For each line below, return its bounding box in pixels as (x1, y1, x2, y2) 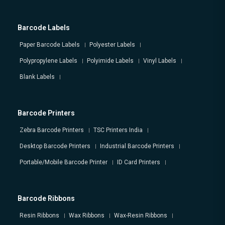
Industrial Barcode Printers (100, 143, 174, 150)
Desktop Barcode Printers (20, 143, 90, 150)
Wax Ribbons (69, 212, 104, 219)
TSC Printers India (93, 127, 143, 134)
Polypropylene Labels (20, 57, 77, 65)
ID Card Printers (117, 159, 160, 166)
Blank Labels (20, 73, 55, 81)
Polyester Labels (89, 41, 135, 49)
